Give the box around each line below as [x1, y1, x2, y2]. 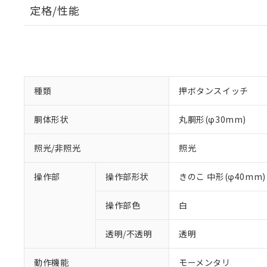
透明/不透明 [105, 228, 153, 240]
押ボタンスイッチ [179, 85, 249, 97]
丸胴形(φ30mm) [179, 113, 246, 125]
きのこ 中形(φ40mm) [179, 170, 266, 182]
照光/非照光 [34, 142, 81, 154]
